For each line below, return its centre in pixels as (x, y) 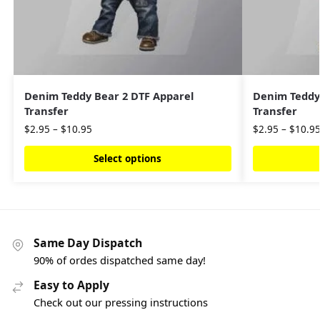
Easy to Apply (71, 285)
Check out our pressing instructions (121, 302)
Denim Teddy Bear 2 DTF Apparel (109, 96)
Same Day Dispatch (88, 243)
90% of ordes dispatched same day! (120, 260)
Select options (128, 159)
